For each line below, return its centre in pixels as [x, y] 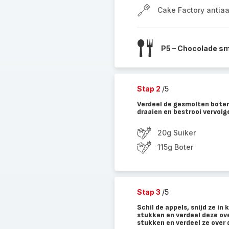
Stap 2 [149, 89]
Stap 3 [149, 192]
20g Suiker [176, 133]
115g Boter [175, 147]
